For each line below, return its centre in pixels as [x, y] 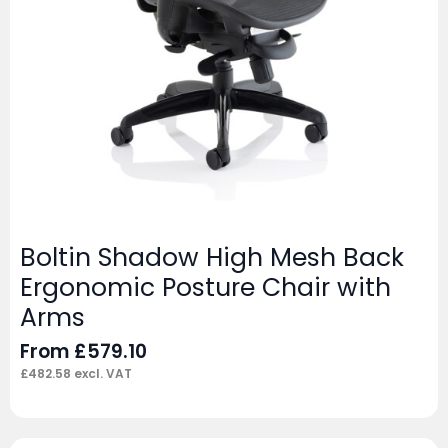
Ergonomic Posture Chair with [205, 288]
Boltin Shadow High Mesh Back [212, 258]
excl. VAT [101, 374]
